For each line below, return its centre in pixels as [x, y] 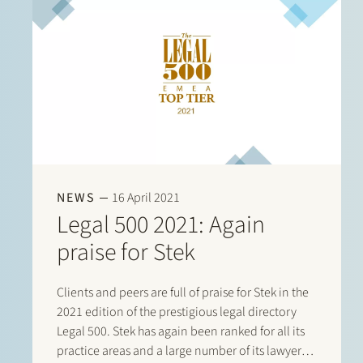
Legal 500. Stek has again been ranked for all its [181, 331]
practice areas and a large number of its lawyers [181, 350]
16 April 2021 [146, 197]
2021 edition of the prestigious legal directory [177, 312]
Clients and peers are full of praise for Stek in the [183, 292]
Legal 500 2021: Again [161, 224]
